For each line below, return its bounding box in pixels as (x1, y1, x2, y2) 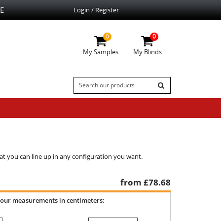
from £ (120, 176, 148, 188)
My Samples (82, 47, 118, 56)
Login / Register (73, 5, 119, 14)
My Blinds (133, 47, 162, 56)
